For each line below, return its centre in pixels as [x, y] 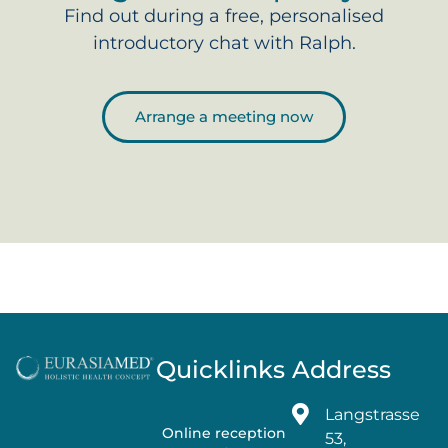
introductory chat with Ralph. [224, 42]
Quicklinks [220, 370]
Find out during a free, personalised [224, 15]
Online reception [224, 433]
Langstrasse [372, 415]
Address [341, 370]
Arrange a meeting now [224, 116]
